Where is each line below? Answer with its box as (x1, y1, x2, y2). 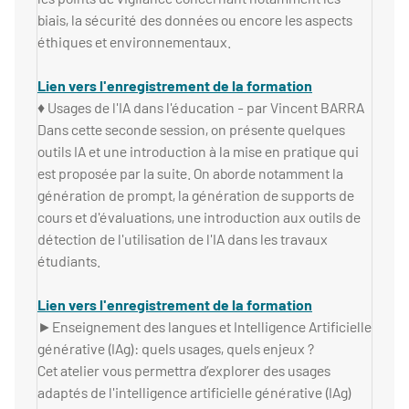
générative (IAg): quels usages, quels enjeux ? (37, 340, 314, 358)
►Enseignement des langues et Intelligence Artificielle (37, 318, 372, 336)
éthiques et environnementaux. (37, 33, 231, 51)
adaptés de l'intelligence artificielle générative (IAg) (37, 383, 351, 402)
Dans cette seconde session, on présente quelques (37, 121, 345, 139)
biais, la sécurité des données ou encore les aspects (37, 11, 352, 29)
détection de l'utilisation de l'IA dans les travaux (37, 230, 328, 248)
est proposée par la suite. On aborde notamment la (37, 164, 343, 183)
